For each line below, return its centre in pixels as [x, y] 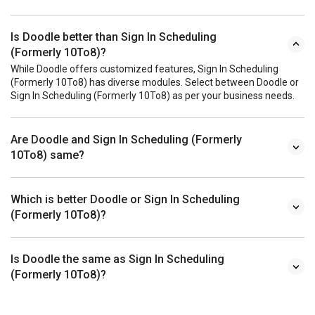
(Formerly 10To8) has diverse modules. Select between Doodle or [155, 82]
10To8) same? [47, 155]
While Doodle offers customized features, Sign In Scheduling [144, 69]
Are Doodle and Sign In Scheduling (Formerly [126, 139]
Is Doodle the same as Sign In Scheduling [117, 259]
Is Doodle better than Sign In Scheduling [114, 37]
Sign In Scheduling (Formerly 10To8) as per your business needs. [153, 95]
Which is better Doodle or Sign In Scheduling [125, 199]
